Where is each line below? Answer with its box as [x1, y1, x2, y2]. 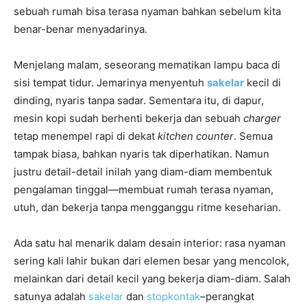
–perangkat [200, 289, 254, 303]
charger [243, 111, 281, 125]
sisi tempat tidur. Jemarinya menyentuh [14, 75, 207, 89]
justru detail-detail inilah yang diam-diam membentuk [14, 164, 272, 178]
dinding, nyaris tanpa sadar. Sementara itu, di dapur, [14, 93, 264, 107]
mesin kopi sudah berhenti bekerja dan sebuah [14, 111, 243, 125]
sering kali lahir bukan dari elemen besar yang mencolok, [14, 254, 289, 267]
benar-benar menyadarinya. [14, 22, 147, 36]
